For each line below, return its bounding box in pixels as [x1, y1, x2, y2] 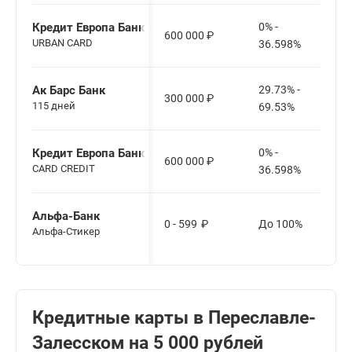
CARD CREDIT [32, 163, 95, 175]
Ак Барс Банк [32, 83, 105, 98]
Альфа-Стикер [32, 225, 100, 238]
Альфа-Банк [32, 209, 100, 224]
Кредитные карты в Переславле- [32, 307, 316, 329]
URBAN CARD [32, 37, 93, 49]
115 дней [32, 100, 75, 112]
